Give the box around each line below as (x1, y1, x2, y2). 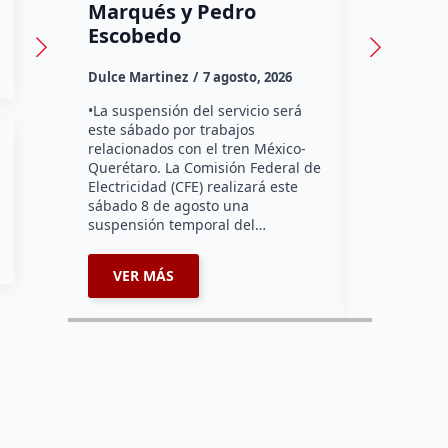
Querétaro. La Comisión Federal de (88, 157, 322, 177)
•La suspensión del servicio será (88, 100, 303, 120)
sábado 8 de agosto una (88, 195, 250, 215)
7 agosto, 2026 (203, 67, 293, 86)
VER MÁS (113, 265, 175, 285)
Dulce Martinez (88, 67, 189, 86)
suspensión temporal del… (88, 214, 267, 234)
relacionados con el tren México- (88, 138, 307, 158)
